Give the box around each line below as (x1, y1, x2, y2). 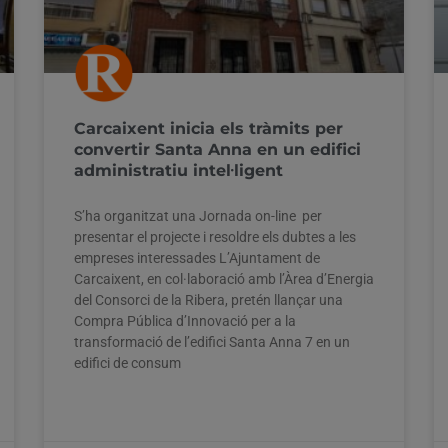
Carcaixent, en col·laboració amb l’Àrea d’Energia (74, 270, 374, 287)
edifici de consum (74, 354, 181, 371)
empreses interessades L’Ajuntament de (74, 249, 320, 266)
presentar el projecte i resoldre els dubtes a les (74, 228, 356, 245)
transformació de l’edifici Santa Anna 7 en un (74, 333, 350, 350)
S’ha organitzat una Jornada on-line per (74, 207, 325, 224)
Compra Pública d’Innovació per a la (74, 312, 296, 329)
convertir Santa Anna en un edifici (74, 139, 361, 159)
